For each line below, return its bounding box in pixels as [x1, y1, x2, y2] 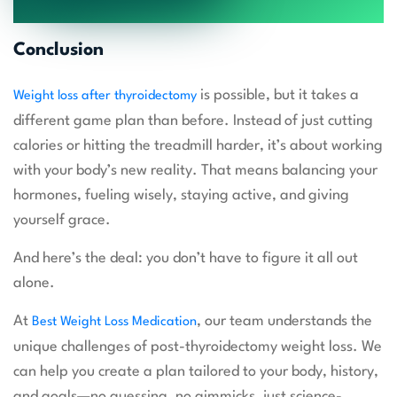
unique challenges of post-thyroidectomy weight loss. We [13, 339, 382, 355]
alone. [13, 276, 55, 292]
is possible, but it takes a [197, 88, 359, 104]
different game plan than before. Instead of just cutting [13, 113, 373, 129]
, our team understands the [197, 314, 372, 330]
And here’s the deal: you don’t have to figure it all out [13, 251, 358, 267]
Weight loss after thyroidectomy [13, 90, 197, 104]
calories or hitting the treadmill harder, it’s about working [13, 138, 383, 154]
